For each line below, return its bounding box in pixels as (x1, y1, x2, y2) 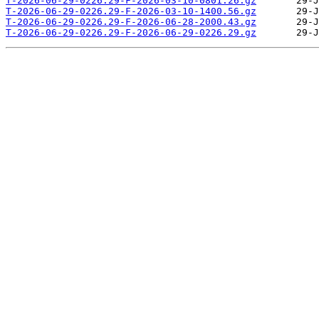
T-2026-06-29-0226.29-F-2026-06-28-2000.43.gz (6, 16, 256, 28)
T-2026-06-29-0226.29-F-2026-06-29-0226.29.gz (6, 27, 256, 38)
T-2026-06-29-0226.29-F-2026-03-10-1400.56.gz (6, 6, 256, 17)
